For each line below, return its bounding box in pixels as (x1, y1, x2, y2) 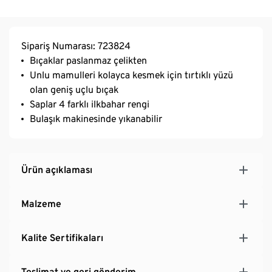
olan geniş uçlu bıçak (30, 83, 118, 95)
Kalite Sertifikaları (21, 231, 103, 243)
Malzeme (21, 197, 61, 209)
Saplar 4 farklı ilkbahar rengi (30, 98, 149, 110)
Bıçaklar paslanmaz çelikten (30, 54, 147, 66)
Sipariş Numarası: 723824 (21, 39, 131, 52)
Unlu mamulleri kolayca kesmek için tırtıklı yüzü (30, 69, 233, 81)
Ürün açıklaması (21, 163, 92, 175)
